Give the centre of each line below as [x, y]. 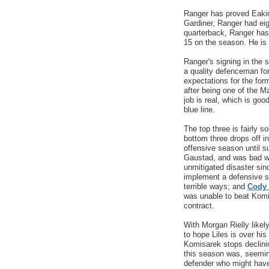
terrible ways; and [216, 186]
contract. [199, 206]
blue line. [199, 110]
